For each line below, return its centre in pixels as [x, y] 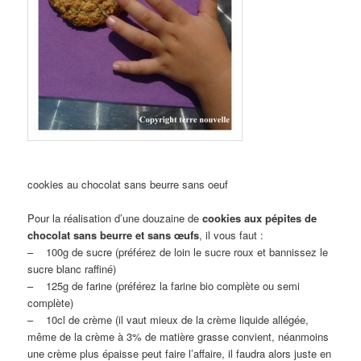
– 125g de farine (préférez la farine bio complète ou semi [164, 285]
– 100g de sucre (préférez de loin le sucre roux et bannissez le [178, 251]
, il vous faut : [232, 234]
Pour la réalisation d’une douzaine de [115, 218]
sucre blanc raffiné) [72, 268]
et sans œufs [168, 234]
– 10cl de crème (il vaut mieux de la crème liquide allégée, [168, 319]
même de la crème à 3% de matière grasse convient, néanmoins [178, 336]
